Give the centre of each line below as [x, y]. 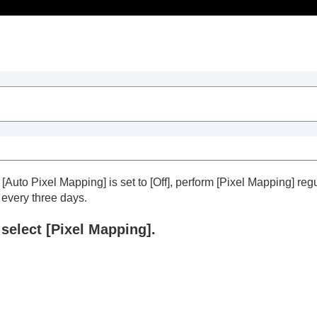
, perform [193, 182]
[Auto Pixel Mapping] [54, 182]
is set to [128, 182]
